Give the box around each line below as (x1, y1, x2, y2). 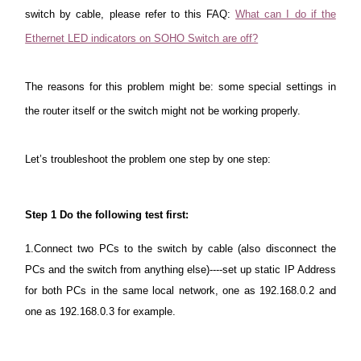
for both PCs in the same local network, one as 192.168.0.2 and (25, 284, 336, 297)
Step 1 (25, 209, 57, 221)
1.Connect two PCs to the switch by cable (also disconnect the (25, 243, 336, 255)
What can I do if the (235, 8, 336, 20)
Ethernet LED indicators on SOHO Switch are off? (25, 32, 259, 44)
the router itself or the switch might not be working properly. (25, 105, 301, 117)
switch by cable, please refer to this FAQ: (25, 8, 236, 20)
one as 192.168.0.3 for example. (25, 305, 176, 317)
